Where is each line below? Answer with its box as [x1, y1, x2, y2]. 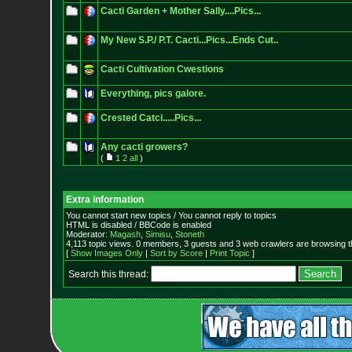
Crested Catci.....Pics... [100, 112, 201, 123]
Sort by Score [149, 248, 203, 258]
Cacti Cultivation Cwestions [100, 64, 224, 75]
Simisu [145, 229, 170, 239]
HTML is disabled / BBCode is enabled [65, 220, 211, 229]
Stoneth [174, 229, 204, 239]
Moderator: [65, 229, 110, 239]
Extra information [65, 194, 144, 205]
